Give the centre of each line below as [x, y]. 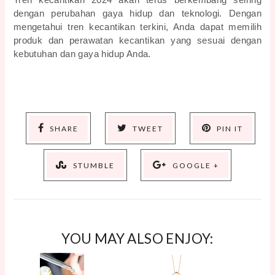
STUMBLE [94, 166]
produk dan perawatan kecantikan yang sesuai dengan [137, 41]
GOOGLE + [196, 166]
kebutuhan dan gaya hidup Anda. [82, 54]
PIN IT [230, 129]
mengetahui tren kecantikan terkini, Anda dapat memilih [137, 27]
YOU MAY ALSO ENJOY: [137, 239]
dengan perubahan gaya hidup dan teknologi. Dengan [137, 14]
